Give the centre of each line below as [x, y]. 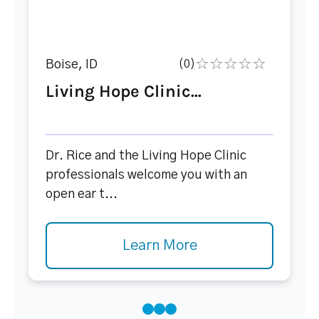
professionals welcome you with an [146, 175]
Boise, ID [72, 65]
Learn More [159, 246]
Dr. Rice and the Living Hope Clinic [146, 156]
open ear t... [82, 194]
